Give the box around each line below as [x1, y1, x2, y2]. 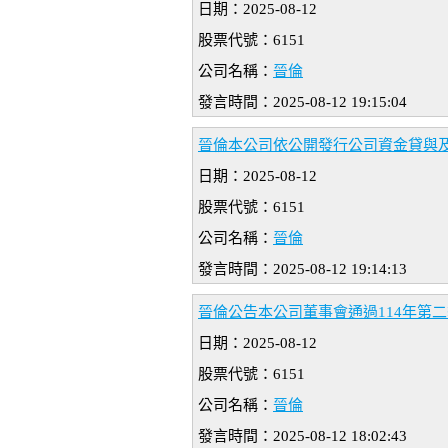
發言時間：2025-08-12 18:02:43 [198, 428, 407, 445]
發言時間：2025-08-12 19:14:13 [198, 261, 407, 278]
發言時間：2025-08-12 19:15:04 [198, 94, 407, 111]
